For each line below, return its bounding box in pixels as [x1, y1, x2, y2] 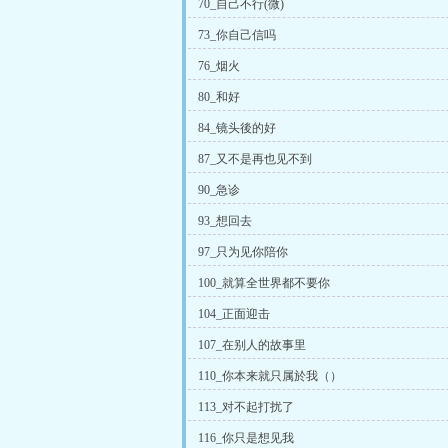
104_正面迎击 [198, 307, 270, 321]
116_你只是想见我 [198, 431, 294, 445]
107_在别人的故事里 [198, 338, 306, 352]
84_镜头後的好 [198, 121, 276, 135]
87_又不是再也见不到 [198, 152, 312, 166]
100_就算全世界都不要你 [198, 276, 330, 290]
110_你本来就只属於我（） [198, 369, 342, 383]
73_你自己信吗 [198, 28, 276, 42]
